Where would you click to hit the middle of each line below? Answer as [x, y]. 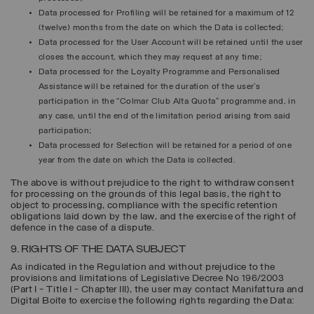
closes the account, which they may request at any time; [150, 57]
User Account [158, 42]
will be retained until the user [244, 42]
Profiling [133, 13]
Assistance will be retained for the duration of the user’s [150, 87]
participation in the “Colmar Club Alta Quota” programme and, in [168, 101]
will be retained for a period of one [223, 145]
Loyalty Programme [170, 72]
